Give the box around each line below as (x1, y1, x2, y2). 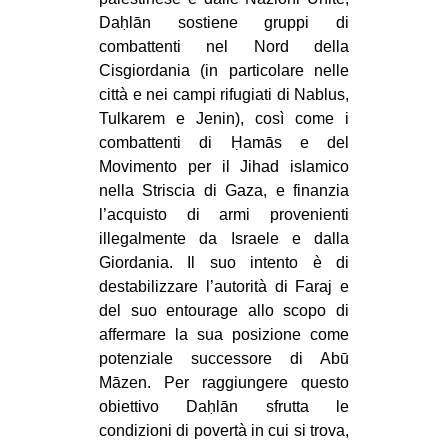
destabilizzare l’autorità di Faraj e (99, 277, 349, 295)
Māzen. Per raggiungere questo (99, 373, 349, 391)
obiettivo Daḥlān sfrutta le (99, 397, 349, 415)
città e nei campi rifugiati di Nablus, (99, 85, 349, 103)
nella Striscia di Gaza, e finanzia (99, 181, 349, 199)
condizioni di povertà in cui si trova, (99, 421, 349, 439)
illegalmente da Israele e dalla (99, 229, 349, 247)
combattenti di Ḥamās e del (99, 133, 349, 151)
